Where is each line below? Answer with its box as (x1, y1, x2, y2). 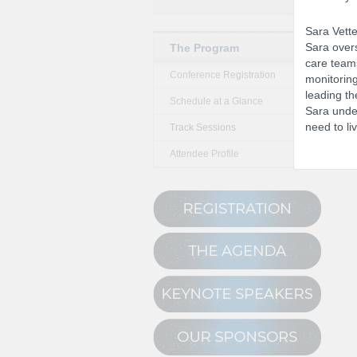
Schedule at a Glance (170, 95, 263, 107)
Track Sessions (170, 121, 236, 133)
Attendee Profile (170, 147, 239, 159)
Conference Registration (170, 69, 276, 80)
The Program (170, 41, 239, 54)
